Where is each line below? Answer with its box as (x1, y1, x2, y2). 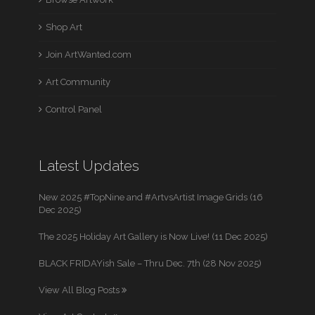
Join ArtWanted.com (46, 49, 132, 60)
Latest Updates (39, 157, 140, 174)
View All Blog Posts (39, 285, 122, 295)
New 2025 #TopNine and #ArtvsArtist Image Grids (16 (39, 192, 264, 202)
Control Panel (46, 104, 103, 115)
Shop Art (46, 22, 83, 32)
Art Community (46, 77, 111, 87)
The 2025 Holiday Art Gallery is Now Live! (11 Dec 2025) (39, 231, 269, 242)
